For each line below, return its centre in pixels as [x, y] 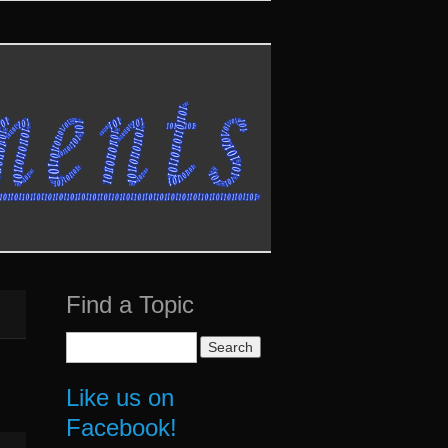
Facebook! [122, 428]
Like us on [120, 398]
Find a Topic [130, 304]
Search [85, 340]
